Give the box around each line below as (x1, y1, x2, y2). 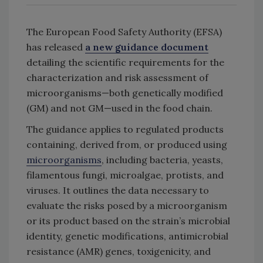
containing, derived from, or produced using (26, 138, 227, 150)
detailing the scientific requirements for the (26, 56, 224, 68)
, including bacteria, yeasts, (102, 153, 223, 166)
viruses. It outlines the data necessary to (26, 184, 209, 196)
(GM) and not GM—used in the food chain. (26, 102, 213, 114)
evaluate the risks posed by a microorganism (26, 199, 227, 211)
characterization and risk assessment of (26, 71, 208, 83)
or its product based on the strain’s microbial (26, 214, 230, 227)
